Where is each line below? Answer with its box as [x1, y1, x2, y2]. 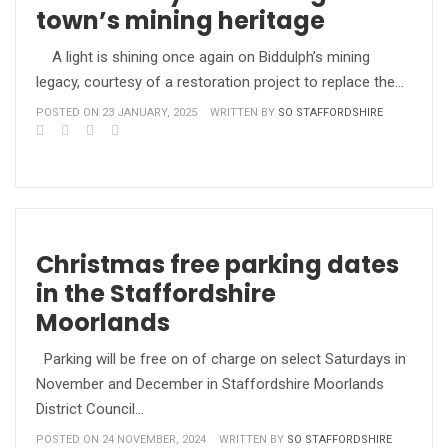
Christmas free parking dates [36, 248, 399, 281]
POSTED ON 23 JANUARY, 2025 [36, 106, 197, 119]
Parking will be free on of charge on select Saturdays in [36, 350, 406, 368]
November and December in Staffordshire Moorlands [36, 375, 384, 393]
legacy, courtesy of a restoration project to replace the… [36, 73, 404, 91]
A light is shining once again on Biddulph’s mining [36, 48, 370, 66]
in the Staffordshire [36, 277, 276, 310]
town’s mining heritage [36, 4, 325, 37]
